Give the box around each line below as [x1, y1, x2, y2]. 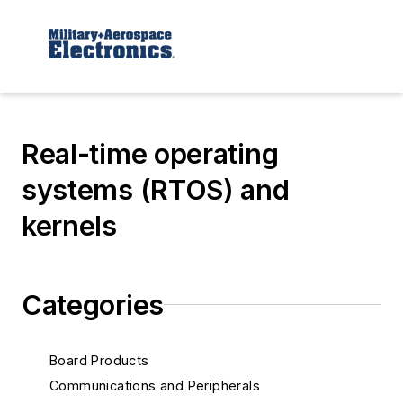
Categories [22, 288, 164, 321]
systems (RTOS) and [22, 173, 290, 206]
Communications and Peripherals [49, 377, 260, 393]
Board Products [49, 352, 149, 368]
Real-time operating [22, 137, 279, 170]
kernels [22, 209, 117, 242]
